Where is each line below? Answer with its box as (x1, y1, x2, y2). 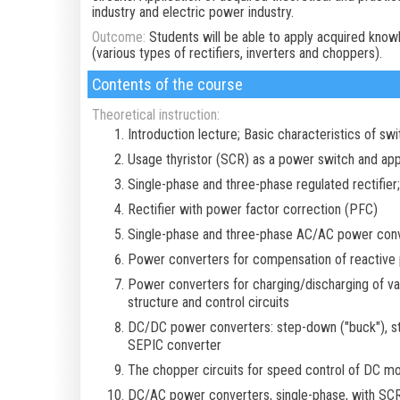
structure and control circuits (127, 294, 289, 312)
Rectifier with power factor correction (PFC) (127, 201, 378, 219)
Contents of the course (91, 75, 243, 94)
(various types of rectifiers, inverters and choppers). (91, 45, 382, 62)
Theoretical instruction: (91, 106, 220, 123)
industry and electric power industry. (91, 4, 294, 21)
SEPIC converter (127, 337, 221, 354)
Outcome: (91, 29, 146, 46)
